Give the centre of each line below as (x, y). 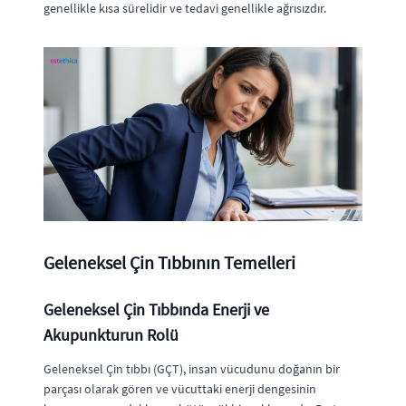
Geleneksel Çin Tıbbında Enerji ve (156, 309)
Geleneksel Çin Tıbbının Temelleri (169, 262)
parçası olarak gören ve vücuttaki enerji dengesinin (180, 388)
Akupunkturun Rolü (111, 334)
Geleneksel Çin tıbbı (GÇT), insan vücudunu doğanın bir (192, 368)
